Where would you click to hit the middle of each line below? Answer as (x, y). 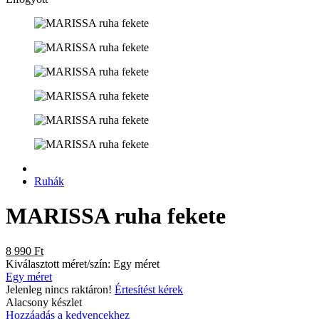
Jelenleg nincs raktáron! (60, 289)
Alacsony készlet (44, 302)
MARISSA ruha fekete (116, 216)
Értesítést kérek (149, 289)
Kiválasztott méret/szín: (58, 263)
